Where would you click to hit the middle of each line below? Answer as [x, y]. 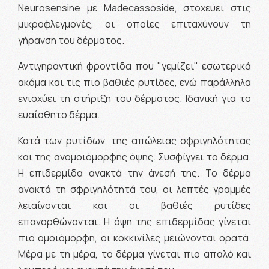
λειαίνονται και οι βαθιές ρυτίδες [134, 205]
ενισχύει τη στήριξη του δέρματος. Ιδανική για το [134, 98]
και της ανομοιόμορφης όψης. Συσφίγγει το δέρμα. [134, 156]
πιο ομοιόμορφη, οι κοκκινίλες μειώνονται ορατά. [134, 237]
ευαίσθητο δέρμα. [59, 114]
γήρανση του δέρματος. [72, 40]
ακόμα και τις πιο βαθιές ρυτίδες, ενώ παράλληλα [134, 82]
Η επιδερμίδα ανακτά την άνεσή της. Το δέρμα [134, 173]
